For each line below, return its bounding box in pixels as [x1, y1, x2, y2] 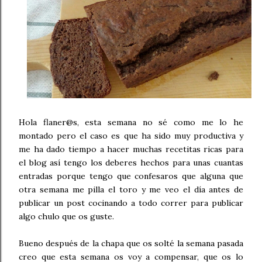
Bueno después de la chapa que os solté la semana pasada [19, 237, 243, 249]
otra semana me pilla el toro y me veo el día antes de [19, 184, 243, 195]
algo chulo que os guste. [19, 211, 114, 222]
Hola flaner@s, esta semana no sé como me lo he [19, 116, 243, 127]
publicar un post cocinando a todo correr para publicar [19, 197, 243, 208]
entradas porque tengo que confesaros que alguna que [19, 170, 243, 181]
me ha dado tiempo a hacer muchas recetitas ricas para [19, 143, 243, 154]
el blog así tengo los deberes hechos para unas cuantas [19, 157, 243, 168]
